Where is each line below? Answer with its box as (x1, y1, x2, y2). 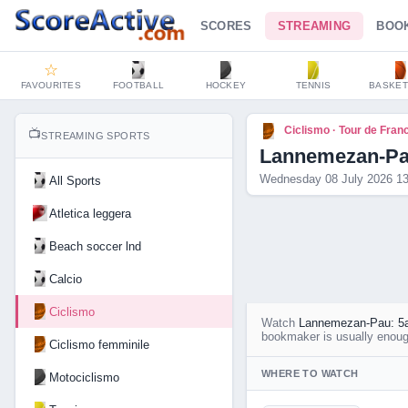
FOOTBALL (112, 80, 165, 90)
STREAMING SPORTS (41, 130, 150, 141)
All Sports (49, 173, 101, 188)
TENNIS (295, 80, 331, 90)
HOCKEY (205, 80, 247, 90)
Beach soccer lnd (49, 239, 141, 253)
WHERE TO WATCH (261, 368, 359, 379)
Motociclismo (49, 370, 119, 384)
